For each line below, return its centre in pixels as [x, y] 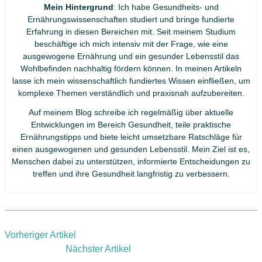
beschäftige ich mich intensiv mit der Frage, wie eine [131, 44]
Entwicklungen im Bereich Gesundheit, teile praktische [131, 125]
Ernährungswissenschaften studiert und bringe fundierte [131, 20]
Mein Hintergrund [78, 7]
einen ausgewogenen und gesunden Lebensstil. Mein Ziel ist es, [131, 149]
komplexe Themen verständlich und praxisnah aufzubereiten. [131, 93]
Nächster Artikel [98, 249]
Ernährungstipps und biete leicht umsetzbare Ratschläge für [131, 137]
